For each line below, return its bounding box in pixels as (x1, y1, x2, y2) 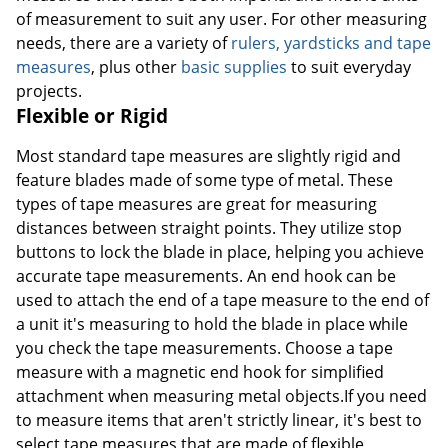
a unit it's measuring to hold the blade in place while (16, 313, 408, 336)
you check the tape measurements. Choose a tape (16, 337, 393, 360)
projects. (16, 80, 82, 103)
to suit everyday (287, 56, 411, 79)
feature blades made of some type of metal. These (16, 169, 393, 192)
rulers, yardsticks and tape (231, 32, 431, 55)
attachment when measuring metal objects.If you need (16, 385, 427, 408)
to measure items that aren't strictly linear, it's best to (16, 409, 422, 432)
